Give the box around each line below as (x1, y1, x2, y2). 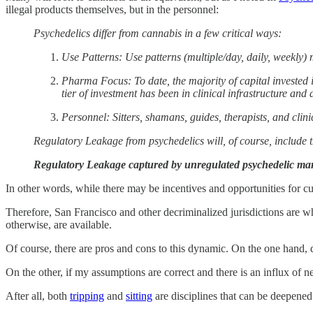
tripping (70, 289, 104, 302)
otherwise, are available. (6, 218, 112, 231)
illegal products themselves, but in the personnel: (6, 3, 219, 15)
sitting (126, 289, 152, 302)
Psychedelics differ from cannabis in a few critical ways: (34, 27, 282, 39)
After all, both (6, 289, 70, 302)
